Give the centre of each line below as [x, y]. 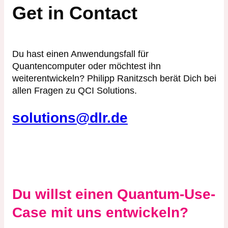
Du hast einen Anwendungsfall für [80, 54]
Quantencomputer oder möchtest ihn [87, 66]
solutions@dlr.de [70, 118]
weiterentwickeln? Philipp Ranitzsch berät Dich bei [114, 78]
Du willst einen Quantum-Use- [114, 194]
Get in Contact [75, 13]
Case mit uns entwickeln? [100, 213]
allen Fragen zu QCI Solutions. [75, 90]
